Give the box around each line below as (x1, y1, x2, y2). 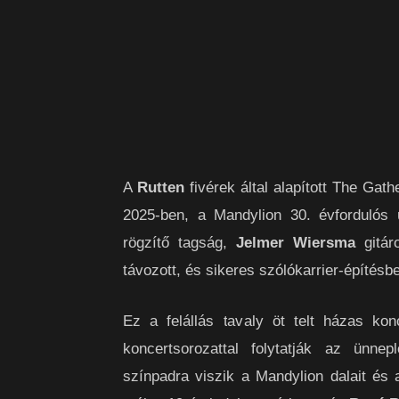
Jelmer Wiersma (236, 233, 355, 251)
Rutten (137, 178, 184, 196)
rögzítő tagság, (123, 233, 236, 251)
